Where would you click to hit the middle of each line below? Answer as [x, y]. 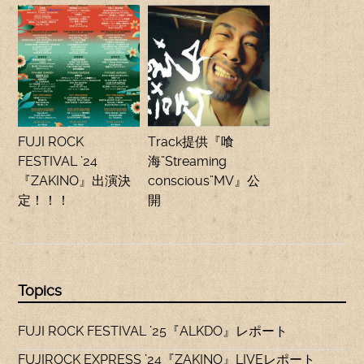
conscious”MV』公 [204, 181]
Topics [40, 291]
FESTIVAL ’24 [58, 161]
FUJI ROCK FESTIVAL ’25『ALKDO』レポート [153, 331]
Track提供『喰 [191, 142]
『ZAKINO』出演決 [75, 181]
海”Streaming [188, 161]
